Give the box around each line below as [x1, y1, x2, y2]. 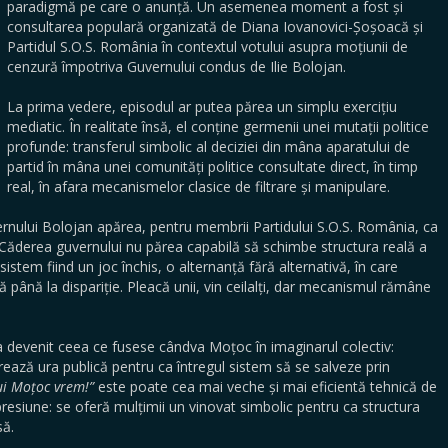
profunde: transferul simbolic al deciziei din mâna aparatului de [7, 137, 410, 156]
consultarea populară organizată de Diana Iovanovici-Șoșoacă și [7, 17, 423, 36]
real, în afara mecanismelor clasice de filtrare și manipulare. [7, 177, 390, 196]
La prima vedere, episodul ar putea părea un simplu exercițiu [7, 97, 397, 116]
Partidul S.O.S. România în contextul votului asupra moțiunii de [7, 37, 408, 56]
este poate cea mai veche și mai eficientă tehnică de [94, 377, 437, 396]
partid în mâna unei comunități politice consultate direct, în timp [7, 157, 418, 176]
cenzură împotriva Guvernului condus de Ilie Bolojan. [7, 57, 346, 76]
